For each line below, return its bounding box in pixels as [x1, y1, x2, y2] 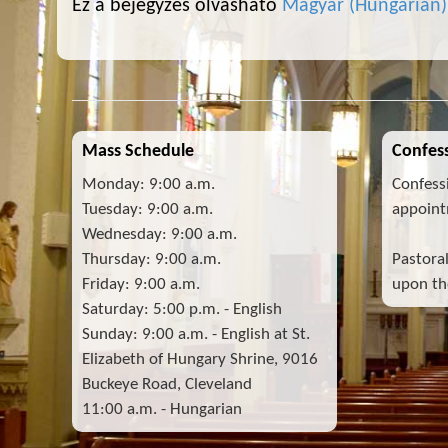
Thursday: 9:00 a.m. [82, 251, 221, 268]
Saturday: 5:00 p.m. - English [82, 301, 282, 318]
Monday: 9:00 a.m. [82, 176, 215, 193]
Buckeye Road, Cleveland [82, 376, 252, 393]
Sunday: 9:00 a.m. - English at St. [82, 326, 310, 343]
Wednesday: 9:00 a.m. [82, 226, 237, 243]
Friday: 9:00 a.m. [82, 276, 200, 293]
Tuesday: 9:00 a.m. [82, 201, 213, 218]
